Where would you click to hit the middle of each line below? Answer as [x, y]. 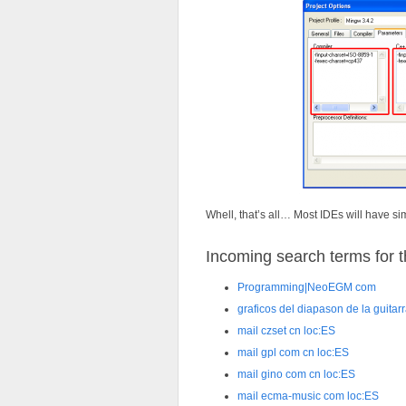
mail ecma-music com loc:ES [308, 396]
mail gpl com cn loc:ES [293, 353]
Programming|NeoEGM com [307, 288]
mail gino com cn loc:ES [296, 375]
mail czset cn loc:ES [286, 331]
